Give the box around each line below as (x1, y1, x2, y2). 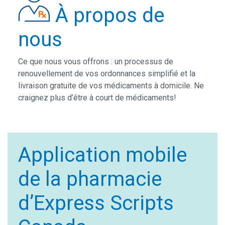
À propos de (55, 3, 164, 27)
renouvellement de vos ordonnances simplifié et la (18, 68, 195, 78)
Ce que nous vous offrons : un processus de (18, 56, 173, 66)
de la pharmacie (18, 167, 162, 191)
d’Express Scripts (18, 191, 174, 215)
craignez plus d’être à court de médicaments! (18, 92, 176, 102)
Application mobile (18, 143, 187, 167)
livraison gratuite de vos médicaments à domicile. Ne (18, 80, 204, 90)
